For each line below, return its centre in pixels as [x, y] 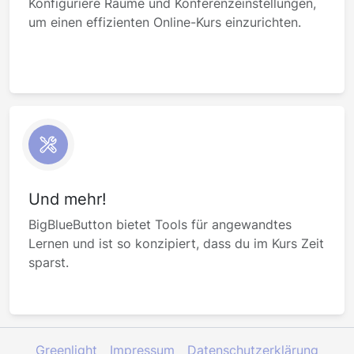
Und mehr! [68, 199]
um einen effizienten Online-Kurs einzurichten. [165, 22]
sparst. [49, 262]
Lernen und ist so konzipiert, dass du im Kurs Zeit [176, 243]
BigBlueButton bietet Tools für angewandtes [160, 224]
